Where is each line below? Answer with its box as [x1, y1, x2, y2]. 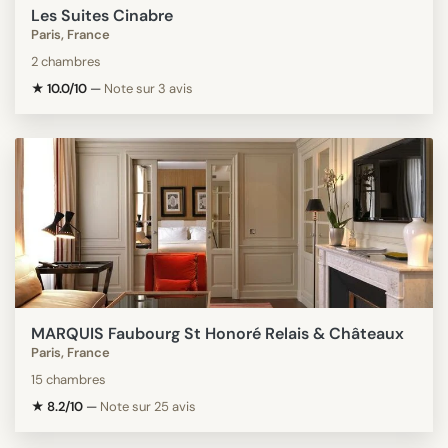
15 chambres [31, 370, 106, 388]
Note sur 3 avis [104, 79, 193, 97]
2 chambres [31, 52, 101, 70]
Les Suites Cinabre [31, 4, 173, 26]
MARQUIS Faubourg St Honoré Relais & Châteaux [31, 322, 404, 344]
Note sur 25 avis [100, 397, 196, 415]
